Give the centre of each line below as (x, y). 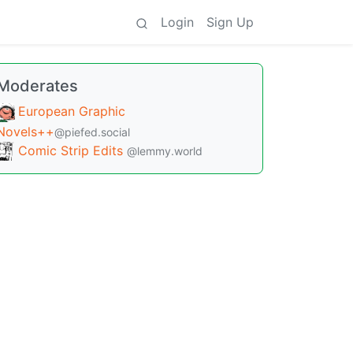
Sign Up (230, 22)
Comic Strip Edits (72, 150)
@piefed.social (92, 132)
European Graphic (72, 111)
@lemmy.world (165, 150)
